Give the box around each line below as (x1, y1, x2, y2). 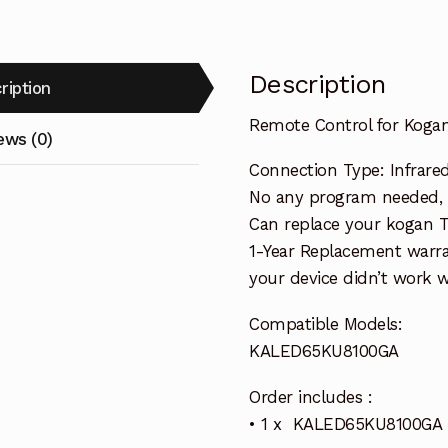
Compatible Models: (249, 314, 403, 335)
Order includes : (249, 386, 373, 407)
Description (249, 69, 386, 100)
